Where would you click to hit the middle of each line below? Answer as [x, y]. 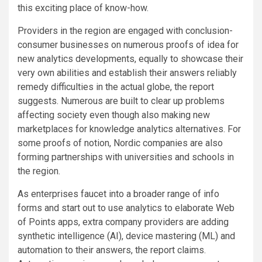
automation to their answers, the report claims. [112, 250]
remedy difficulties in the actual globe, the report [116, 87]
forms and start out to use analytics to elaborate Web [126, 208]
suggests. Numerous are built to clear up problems [121, 101]
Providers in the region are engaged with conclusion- [125, 30]
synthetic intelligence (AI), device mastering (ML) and [126, 236]
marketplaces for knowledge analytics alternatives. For [129, 129]
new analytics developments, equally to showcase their [130, 58]
